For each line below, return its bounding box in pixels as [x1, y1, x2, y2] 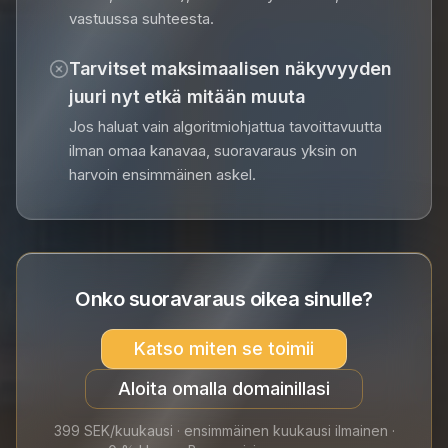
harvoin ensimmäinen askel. [69, 165, 256, 184]
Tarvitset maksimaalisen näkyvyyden [69, 58, 392, 79]
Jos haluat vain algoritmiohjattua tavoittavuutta [69, 117, 382, 136]
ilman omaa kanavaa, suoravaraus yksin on [69, 141, 357, 160]
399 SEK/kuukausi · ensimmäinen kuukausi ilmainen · [53, 422, 395, 439]
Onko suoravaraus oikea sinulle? [75, 287, 373, 311]
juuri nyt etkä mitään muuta [69, 86, 306, 107]
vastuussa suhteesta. [69, 9, 214, 28]
